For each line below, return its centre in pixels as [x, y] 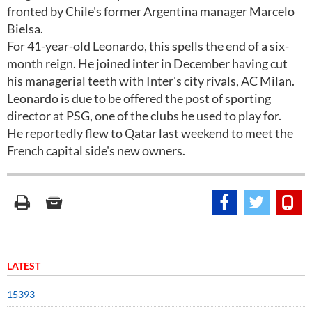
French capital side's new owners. [96, 150]
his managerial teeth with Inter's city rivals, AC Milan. [151, 81]
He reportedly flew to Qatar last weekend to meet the [150, 133]
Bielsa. [25, 29]
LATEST [24, 266]
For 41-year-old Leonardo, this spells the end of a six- [148, 46]
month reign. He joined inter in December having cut [147, 63]
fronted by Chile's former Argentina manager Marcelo [151, 11]
